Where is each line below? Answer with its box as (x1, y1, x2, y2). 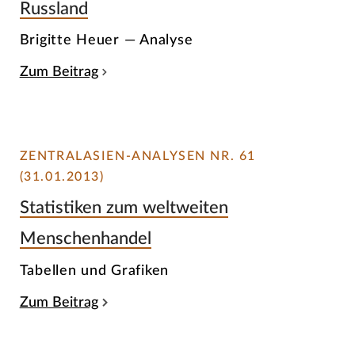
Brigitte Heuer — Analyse (19, 32, 193, 48)
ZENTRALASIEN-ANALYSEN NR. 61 (19, 150, 256, 163)
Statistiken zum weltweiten (19, 199, 228, 217)
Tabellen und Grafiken (19, 262, 170, 278)
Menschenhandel (19, 230, 151, 248)
